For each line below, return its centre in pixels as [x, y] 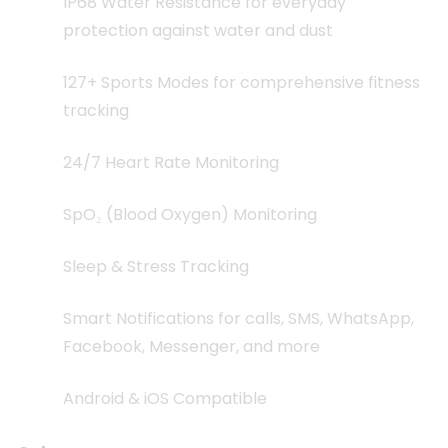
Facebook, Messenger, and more [191, 346]
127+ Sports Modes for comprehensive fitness [241, 82]
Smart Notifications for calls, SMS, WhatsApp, [238, 318]
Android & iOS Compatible [165, 398]
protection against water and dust [198, 30]
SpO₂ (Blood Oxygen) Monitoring [190, 214]
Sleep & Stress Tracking [156, 266]
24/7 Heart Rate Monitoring [171, 162]
